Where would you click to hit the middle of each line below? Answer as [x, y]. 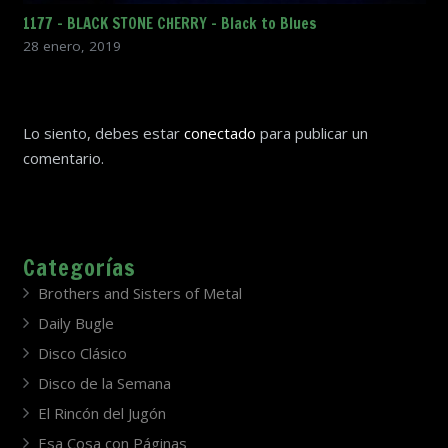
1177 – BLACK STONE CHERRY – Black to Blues [169, 23]
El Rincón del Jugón [101, 413]
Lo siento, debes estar [103, 132]
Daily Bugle [75, 323]
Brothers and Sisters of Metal [139, 293]
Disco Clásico [82, 353]
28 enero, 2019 [71, 45]
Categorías [79, 268]
